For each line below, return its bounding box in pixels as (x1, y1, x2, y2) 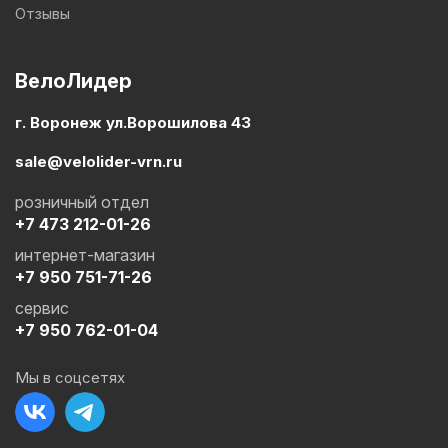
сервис (15, 298, 69, 319)
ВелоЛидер (15, 69, 132, 94)
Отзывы (15, 4, 70, 24)
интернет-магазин (15, 245, 155, 266)
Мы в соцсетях (15, 368, 125, 388)
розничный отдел (15, 192, 149, 213)
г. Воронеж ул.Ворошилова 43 (15, 113, 251, 133)
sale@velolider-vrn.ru (15, 152, 182, 172)
